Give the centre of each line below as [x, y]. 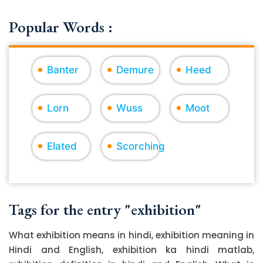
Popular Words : [61, 27]
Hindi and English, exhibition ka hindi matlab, [131, 249]
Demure [135, 70]
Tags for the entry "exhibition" [105, 209]
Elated [62, 146]
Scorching [141, 146]
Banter [63, 70]
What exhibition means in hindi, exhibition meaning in [131, 235]
